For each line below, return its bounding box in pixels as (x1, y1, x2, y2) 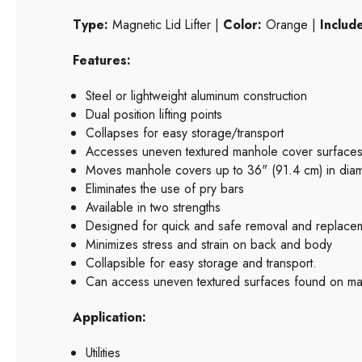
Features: (73, 51, 131, 70)
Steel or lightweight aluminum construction (86, 86, 308, 106)
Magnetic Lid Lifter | (108, 15, 223, 35)
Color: (223, 15, 262, 35)
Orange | (262, 15, 320, 35)
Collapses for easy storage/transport (86, 124, 284, 143)
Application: (73, 308, 146, 327)
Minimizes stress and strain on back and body (86, 235, 333, 255)
